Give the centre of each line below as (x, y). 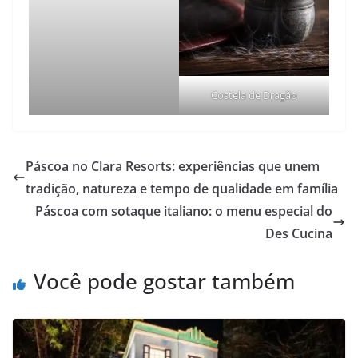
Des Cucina (299, 234)
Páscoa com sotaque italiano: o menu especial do (184, 211)
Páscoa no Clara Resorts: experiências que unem (173, 167)
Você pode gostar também (164, 282)
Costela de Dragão (254, 95)
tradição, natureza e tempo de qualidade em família (182, 189)
